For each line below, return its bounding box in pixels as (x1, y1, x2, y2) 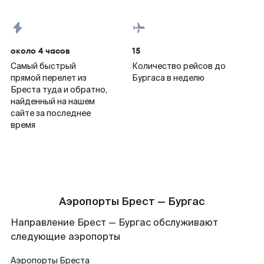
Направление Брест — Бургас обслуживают (11, 216, 218, 229)
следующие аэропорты (11, 230, 120, 243)
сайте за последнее (11, 108, 91, 118)
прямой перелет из (11, 72, 87, 83)
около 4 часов (11, 45, 70, 57)
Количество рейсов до (132, 61, 226, 71)
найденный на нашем (11, 96, 95, 107)
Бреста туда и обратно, (11, 84, 107, 95)
